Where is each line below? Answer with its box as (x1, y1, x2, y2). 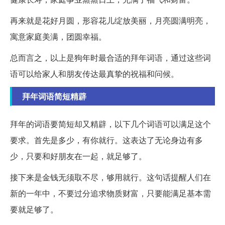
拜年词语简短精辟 (22, 90, 86, 102)
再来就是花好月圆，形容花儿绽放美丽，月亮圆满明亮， (10, 14, 211, 26)
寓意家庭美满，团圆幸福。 (10, 30, 106, 42)
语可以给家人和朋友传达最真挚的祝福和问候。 (10, 67, 179, 79)
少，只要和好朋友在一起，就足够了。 (10, 150, 147, 162)
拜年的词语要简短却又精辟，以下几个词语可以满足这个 (10, 118, 211, 130)
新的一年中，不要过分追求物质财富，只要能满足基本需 (10, 187, 211, 199)
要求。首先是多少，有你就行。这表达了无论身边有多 (10, 134, 203, 146)
